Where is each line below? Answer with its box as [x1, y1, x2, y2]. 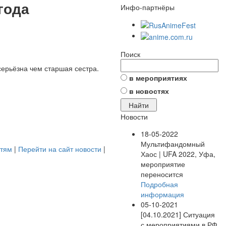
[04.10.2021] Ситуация [141, 209, 215, 219]
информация [141, 189, 184, 199]
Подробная [141, 179, 178, 189]
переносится [141, 168, 183, 179]
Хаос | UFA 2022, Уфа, [141, 148, 215, 159]
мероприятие [141, 158, 185, 169]
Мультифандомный [141, 138, 205, 149]
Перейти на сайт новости [18, 144, 101, 154]
